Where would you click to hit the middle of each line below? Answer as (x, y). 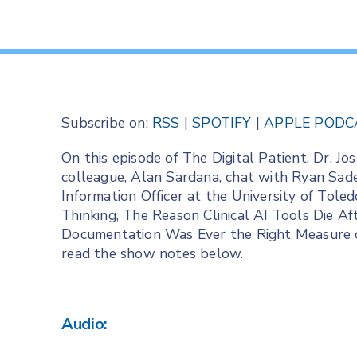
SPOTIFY (222, 123)
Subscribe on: (107, 123)
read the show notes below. (153, 254)
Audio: (84, 324)
